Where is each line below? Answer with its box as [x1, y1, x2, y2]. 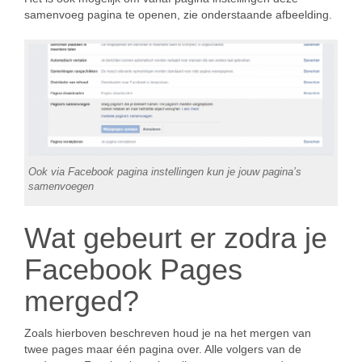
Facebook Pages [24, 253, 242, 287]
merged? [24, 284, 139, 318]
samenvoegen [28, 179, 94, 192]
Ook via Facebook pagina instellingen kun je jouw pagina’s [28, 165, 301, 178]
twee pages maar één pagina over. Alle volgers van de [24, 343, 301, 356]
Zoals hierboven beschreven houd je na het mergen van [24, 326, 311, 340]
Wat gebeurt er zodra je [24, 221, 327, 255]
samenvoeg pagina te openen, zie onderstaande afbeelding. [24, 8, 332, 22]
